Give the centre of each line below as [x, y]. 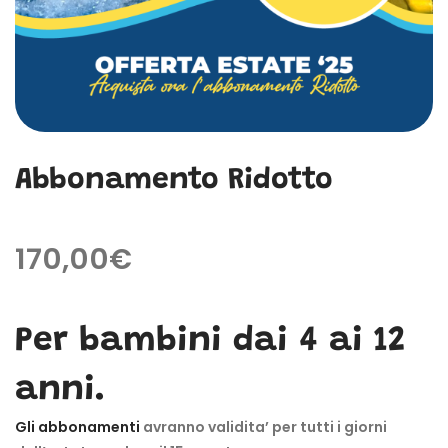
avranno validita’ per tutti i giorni [263, 426]
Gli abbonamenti [77, 426]
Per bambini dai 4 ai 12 [210, 341]
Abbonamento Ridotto [174, 180]
